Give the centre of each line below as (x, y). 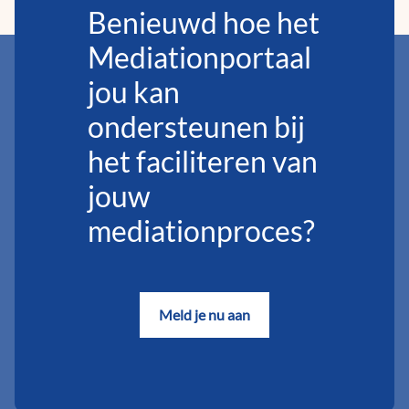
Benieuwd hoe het (204, 23)
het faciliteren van (203, 162)
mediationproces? (201, 231)
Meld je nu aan (204, 315)
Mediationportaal (199, 58)
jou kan (134, 92)
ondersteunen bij (196, 127)
